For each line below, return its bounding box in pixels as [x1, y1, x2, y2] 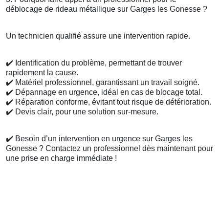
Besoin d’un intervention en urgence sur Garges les [13, 134, 193, 143]
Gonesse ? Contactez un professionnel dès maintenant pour [6, 144, 213, 153]
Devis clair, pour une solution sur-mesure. [13, 108, 158, 116]
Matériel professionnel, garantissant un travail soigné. [13, 78, 199, 87]
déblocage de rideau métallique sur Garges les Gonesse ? [6, 5, 207, 14]
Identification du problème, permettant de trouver [13, 59, 182, 67]
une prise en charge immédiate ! [6, 154, 117, 163]
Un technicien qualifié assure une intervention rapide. [6, 32, 190, 41]
